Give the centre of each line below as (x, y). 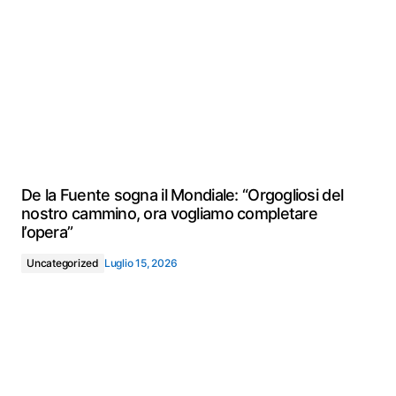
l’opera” (47, 232)
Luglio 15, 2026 (141, 263)
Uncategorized (63, 263)
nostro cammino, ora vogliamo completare (169, 213)
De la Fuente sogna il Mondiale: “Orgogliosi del (183, 195)
